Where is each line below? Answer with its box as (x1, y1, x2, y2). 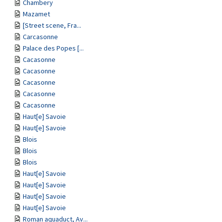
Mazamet (23, 9, 50, 18)
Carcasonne (23, 32, 58, 41)
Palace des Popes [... (23, 44, 84, 53)
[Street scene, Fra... (23, 21, 81, 30)
